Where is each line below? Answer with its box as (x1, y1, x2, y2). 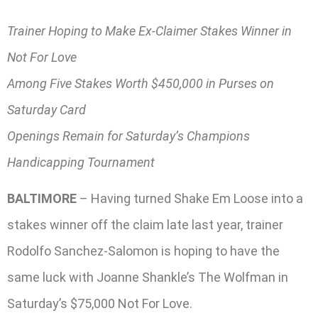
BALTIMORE (7, 191, 77, 207)
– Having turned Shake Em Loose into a (77, 191, 303, 207)
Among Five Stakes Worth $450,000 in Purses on (7, 76, 274, 92)
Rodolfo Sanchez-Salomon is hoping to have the (7, 243, 280, 259)
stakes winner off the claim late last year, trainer (7, 217, 283, 233)
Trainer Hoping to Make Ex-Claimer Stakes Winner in (7, 23, 292, 39)
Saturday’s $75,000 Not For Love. (7, 296, 192, 312)
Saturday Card (7, 102, 86, 118)
